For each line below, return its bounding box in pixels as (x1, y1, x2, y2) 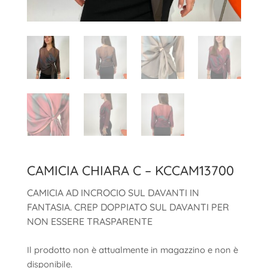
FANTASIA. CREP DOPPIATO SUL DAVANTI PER (26, 201, 229, 214)
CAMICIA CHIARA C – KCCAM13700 (26, 162, 234, 179)
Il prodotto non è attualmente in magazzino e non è (26, 244, 238, 256)
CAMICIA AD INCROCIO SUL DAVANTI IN (26, 187, 199, 199)
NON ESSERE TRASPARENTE (26, 215, 153, 228)
